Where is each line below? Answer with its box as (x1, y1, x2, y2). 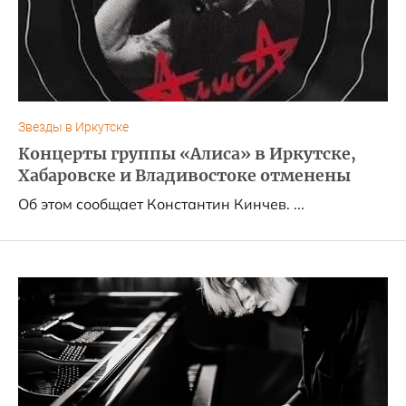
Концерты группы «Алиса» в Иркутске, (18, 144, 356, 164)
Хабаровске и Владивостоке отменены (18, 166, 351, 186)
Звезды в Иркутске (18, 120, 129, 135)
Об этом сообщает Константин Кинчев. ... (18, 195, 304, 213)
